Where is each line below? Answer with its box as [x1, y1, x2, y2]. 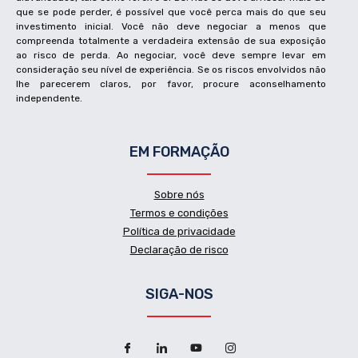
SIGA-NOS [145, 285, 213, 304]
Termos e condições [129, 207, 229, 220]
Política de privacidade [122, 225, 236, 238]
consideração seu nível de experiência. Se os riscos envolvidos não [16, 64, 326, 76]
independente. [16, 93, 82, 105]
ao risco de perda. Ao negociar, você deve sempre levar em [16, 50, 326, 62]
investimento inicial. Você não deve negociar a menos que [16, 21, 326, 33]
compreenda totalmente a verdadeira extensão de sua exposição [16, 35, 326, 47]
